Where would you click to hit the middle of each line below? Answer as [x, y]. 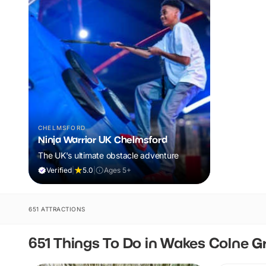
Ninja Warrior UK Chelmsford [103, 139]
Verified [59, 170]
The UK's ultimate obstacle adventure [108, 155]
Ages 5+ [118, 170]
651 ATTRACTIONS [57, 209]
